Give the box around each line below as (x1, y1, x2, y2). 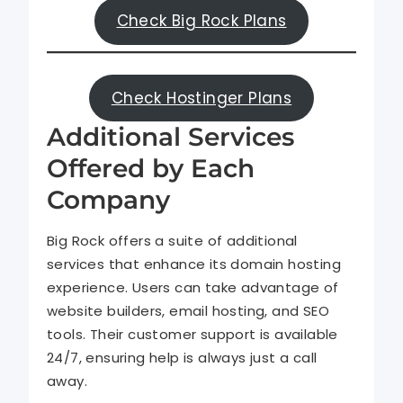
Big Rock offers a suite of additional (47, 231, 298, 251)
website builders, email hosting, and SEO (47, 301, 329, 321)
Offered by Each (47, 153, 255, 184)
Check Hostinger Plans (111, 86, 292, 109)
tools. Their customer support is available (47, 325, 338, 345)
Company (47, 184, 170, 216)
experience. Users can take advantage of (47, 278, 339, 298)
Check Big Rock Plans (116, 10, 287, 32)
